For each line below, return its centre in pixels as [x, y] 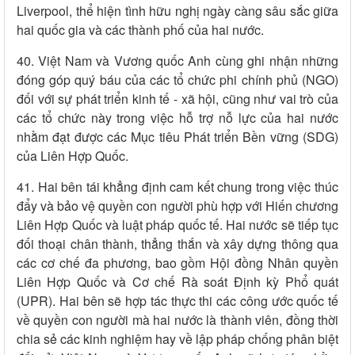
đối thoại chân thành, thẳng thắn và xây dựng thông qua [177, 244]
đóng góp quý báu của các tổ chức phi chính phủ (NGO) [177, 80]
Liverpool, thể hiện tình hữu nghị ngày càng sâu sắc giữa [177, 11]
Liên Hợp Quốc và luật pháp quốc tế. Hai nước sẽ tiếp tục [177, 225]
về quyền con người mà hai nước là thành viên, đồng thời [177, 320]
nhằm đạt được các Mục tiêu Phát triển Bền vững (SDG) [177, 137]
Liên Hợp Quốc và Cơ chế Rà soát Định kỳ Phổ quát [177, 282]
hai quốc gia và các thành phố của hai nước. [140, 30]
